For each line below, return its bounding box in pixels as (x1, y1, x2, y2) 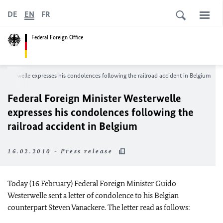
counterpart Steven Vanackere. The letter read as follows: (7, 203, 190, 212)
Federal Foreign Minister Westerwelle (7, 92, 181, 105)
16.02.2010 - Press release (7, 147, 116, 155)
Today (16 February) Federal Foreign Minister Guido (7, 179, 176, 188)
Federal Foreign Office (31, 33, 83, 41)
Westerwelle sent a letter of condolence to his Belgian (7, 191, 179, 200)
